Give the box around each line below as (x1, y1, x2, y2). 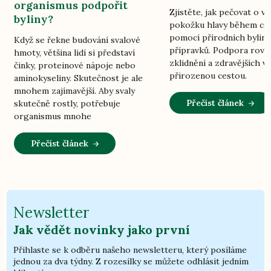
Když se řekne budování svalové (14, 34, 141, 45)
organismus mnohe (14, 110, 92, 122)
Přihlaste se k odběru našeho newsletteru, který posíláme (13, 244, 247, 256)
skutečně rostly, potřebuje (14, 97, 121, 109)
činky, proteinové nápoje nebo (14, 59, 136, 71)
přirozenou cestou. (169, 70, 247, 81)
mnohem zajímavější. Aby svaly (14, 85, 135, 96)
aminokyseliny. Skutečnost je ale (14, 72, 143, 83)
